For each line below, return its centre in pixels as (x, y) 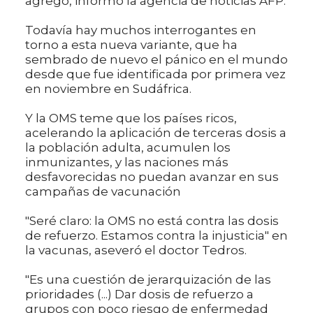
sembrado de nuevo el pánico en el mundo (156, 59)
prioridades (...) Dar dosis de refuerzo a (139, 294)
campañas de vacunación (103, 191)
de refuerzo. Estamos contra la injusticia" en (156, 235)
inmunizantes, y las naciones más (127, 162)
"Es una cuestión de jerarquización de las (148, 279)
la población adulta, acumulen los (128, 147)
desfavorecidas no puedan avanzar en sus (152, 176)
